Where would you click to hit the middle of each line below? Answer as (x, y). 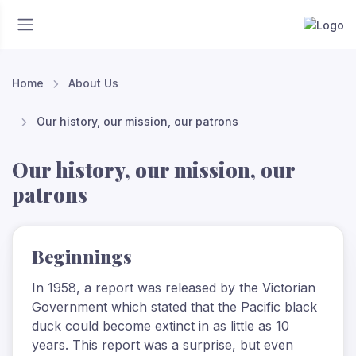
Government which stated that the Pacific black (174, 307)
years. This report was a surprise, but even (163, 345)
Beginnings (82, 257)
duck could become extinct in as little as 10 (161, 326)
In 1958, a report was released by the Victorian (174, 288)
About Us (93, 83)
